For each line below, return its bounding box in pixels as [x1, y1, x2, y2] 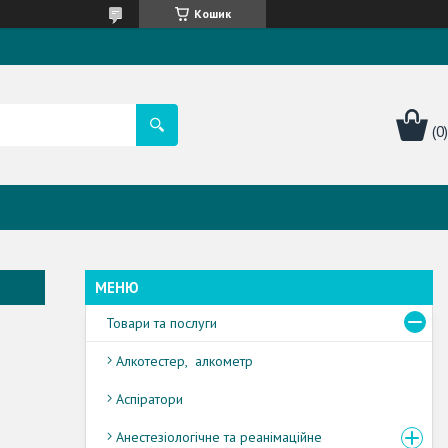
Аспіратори [116, 389, 183, 408]
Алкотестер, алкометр [116, 351, 253, 370]
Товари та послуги [106, 313, 217, 332]
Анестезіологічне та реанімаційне [116, 427, 322, 446]
